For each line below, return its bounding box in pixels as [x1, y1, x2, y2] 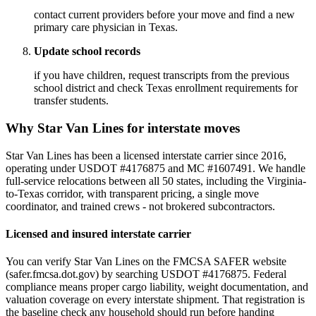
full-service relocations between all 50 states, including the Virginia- [6, 174, 306, 187]
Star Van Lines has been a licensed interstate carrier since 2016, [6, 149, 286, 162]
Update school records [34, 45, 140, 58]
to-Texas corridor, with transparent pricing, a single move [6, 187, 259, 200]
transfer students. [34, 95, 109, 107]
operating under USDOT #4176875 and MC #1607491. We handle [6, 162, 305, 174]
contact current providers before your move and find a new [34, 8, 295, 21]
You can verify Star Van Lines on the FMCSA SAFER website [6, 255, 286, 268]
